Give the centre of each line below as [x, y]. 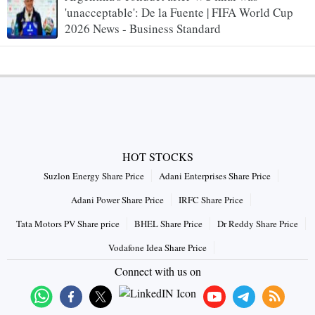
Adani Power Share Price [117, 200]
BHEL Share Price [168, 224]
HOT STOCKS [157, 157]
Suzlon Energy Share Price [94, 176]
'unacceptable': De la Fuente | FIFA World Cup [179, 13]
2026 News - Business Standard [143, 29]
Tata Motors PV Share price [68, 224]
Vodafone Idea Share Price [157, 248]
